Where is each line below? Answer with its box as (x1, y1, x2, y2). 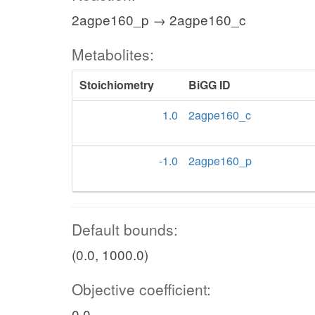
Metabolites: (72, 44, 154, 65)
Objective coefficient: (72, 278, 211, 300)
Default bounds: (72, 219, 178, 240)
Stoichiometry (79, 77, 154, 93)
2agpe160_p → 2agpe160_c (72, 10, 246, 29)
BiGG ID (188, 77, 231, 93)
